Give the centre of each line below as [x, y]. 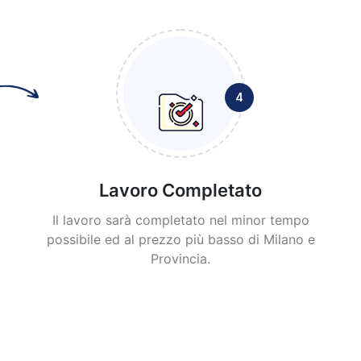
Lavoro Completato [180, 191]
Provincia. [180, 259]
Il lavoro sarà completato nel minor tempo [180, 220]
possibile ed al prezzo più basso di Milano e [180, 240]
